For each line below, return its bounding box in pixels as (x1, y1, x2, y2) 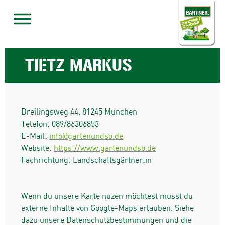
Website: (21, 144, 54, 153)
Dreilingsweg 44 (21, 107, 78, 117)
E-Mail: (21, 132, 49, 141)
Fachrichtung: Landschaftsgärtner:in (21, 156, 152, 165)
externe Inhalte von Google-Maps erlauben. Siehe (21, 204, 194, 213)
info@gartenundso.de (49, 132, 123, 141)
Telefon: (21, 120, 52, 129)
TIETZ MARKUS (25, 55, 132, 74)
